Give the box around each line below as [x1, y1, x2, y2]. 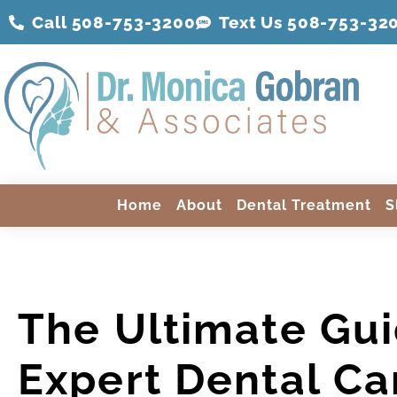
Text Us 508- [219, 12, 329, 32]
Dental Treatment [237, 197, 372, 214]
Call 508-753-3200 [32, 12, 196, 32]
